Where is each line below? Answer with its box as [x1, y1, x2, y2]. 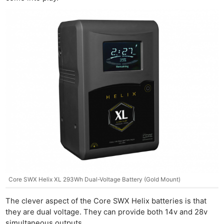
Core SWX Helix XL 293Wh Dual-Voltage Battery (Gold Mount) [8, 176, 180, 183]
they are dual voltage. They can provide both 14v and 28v [5, 207, 208, 217]
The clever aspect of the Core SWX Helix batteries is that [5, 196, 207, 206]
